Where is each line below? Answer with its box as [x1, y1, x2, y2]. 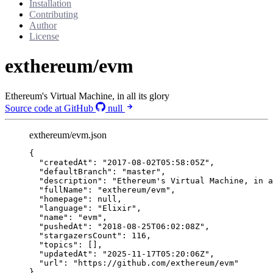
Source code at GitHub [5, 102, 96, 113]
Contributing [29, 9, 78, 19]
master [127, 166, 156, 176]
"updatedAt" [39, 249, 93, 258]
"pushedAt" [39, 221, 88, 231]
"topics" [39, 239, 78, 249]
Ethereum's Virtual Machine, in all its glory [5, 90, 169, 101]
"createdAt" [39, 157, 93, 167]
